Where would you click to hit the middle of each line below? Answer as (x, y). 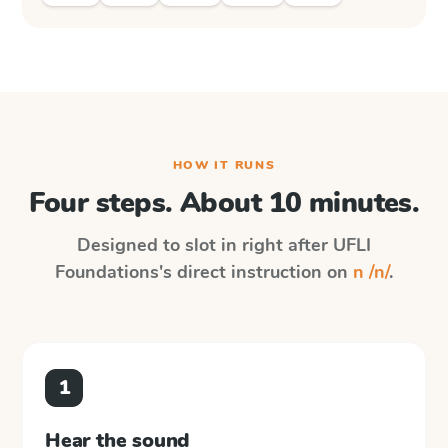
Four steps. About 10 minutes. (224, 203)
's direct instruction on (256, 272)
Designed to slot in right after (205, 245)
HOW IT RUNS (224, 165)
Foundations (107, 272)
